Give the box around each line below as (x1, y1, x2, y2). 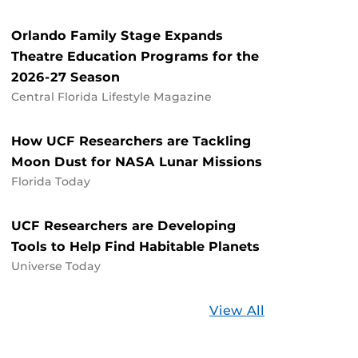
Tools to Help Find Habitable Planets (11, 239, 260, 254)
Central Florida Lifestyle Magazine (11, 90, 212, 103)
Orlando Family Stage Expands (11, 28, 223, 43)
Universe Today (11, 260, 101, 272)
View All (209, 303, 265, 318)
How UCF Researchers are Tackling (11, 133, 252, 149)
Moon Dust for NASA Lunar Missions (11, 154, 262, 169)
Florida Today (11, 175, 90, 188)
